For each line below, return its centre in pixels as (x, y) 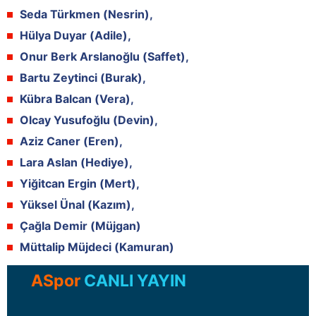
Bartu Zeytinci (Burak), (83, 77)
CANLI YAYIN (133, 280)
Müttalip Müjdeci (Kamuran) (97, 247)
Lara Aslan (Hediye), (76, 162)
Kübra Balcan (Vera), (77, 98)
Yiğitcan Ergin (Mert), (80, 183)
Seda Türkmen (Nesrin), (86, 14)
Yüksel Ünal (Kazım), (77, 204)
